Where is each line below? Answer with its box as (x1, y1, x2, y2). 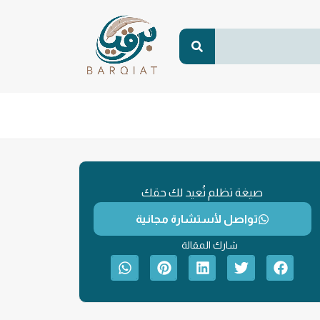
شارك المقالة (181, 239, 238, 251)
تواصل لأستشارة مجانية (135, 213, 258, 225)
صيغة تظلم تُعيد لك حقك (141, 186, 264, 199)
